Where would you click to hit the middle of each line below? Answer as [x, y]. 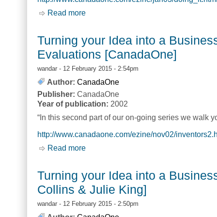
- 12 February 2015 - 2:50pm [98, 203]
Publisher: [57, 94]
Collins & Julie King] [92, 189]
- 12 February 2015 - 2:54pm [98, 69]
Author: [61, 82]
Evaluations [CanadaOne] [107, 54]
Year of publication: [74, 104]
